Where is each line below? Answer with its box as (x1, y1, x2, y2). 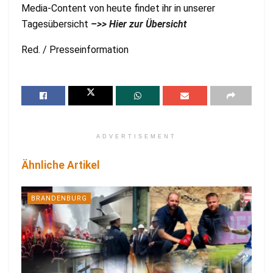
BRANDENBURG (31, 194, 87, 202)
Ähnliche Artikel (21, 158, 100, 171)
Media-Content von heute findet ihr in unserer (21, 2, 215, 14)
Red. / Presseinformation (21, 43, 129, 55)
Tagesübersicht (21, 18, 91, 30)
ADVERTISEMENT (96, 133, 177, 140)
